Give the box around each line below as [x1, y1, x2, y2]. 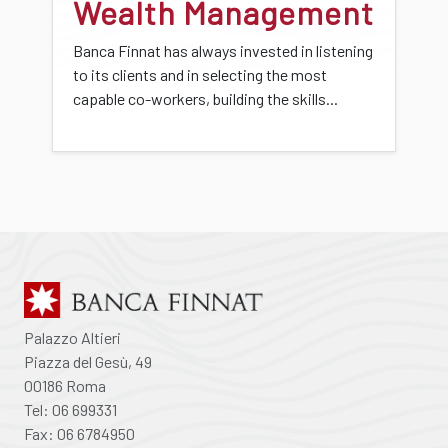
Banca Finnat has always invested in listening [73, 40, 373, 60]
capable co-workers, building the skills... [73, 88, 338, 108]
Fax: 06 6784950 [24, 423, 135, 443]
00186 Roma [24, 375, 106, 395]
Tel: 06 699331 [24, 399, 117, 419]
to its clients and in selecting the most [73, 64, 327, 84]
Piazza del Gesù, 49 [24, 351, 152, 371]
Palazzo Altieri [24, 327, 121, 347]
